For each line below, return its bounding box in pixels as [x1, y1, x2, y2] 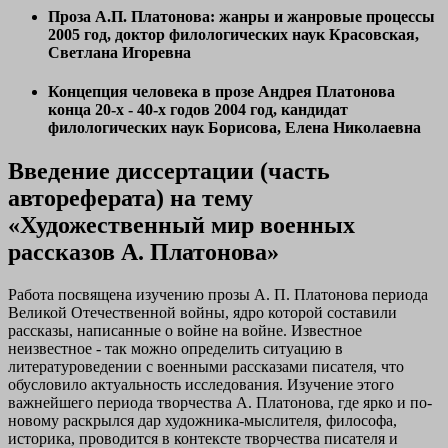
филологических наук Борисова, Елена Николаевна [48, 119, 421, 137]
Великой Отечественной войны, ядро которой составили [8, 304, 397, 322]
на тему [170, 185, 253, 212]
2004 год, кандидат [214, 101, 348, 119]
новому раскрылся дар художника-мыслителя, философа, [8, 412, 397, 430]
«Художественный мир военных [8, 212, 355, 239]
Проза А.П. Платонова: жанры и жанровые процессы [48, 7, 435, 25]
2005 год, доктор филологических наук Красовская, [48, 25, 419, 43]
